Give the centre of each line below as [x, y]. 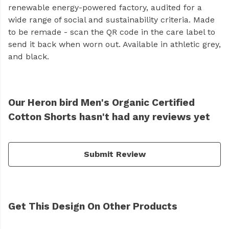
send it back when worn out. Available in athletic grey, [114, 44]
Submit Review [114, 154]
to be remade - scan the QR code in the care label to [112, 32]
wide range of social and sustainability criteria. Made [111, 20]
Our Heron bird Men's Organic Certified [101, 103]
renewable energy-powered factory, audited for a [105, 8]
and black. [29, 57]
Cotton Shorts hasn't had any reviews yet [109, 117]
